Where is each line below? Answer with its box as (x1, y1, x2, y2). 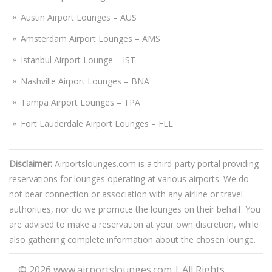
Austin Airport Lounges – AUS (21, 12, 137, 24)
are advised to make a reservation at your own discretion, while (9, 219, 259, 231)
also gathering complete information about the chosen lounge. (9, 234, 256, 246)
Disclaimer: (9, 158, 52, 170)
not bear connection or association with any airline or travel (9, 188, 243, 200)
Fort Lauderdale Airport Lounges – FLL (21, 118, 173, 130)
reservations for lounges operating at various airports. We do (9, 173, 249, 185)
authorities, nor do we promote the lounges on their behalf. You (9, 203, 260, 216)
